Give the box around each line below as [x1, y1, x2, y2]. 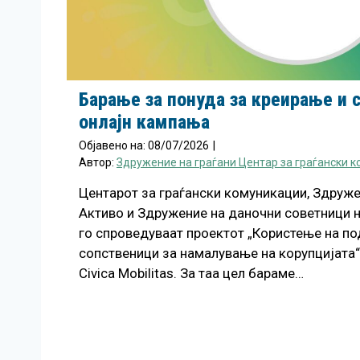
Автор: [79, 156, 117, 169]
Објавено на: [79, 139, 148, 152]
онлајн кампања [79, 111, 210, 133]
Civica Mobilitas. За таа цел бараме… [79, 265, 304, 281]
